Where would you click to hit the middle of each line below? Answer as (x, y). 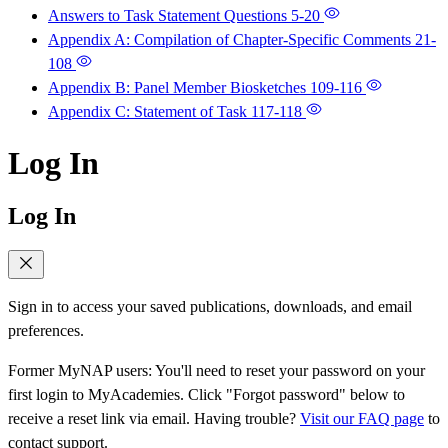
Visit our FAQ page (362, 419)
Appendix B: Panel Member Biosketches (179, 87)
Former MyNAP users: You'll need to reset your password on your (216, 371)
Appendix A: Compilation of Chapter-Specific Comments (231, 39)
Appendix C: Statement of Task (149, 111)
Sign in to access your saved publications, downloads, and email (210, 307)
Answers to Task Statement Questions (169, 15)
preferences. (46, 331)
